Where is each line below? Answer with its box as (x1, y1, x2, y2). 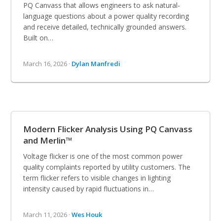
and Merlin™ (23, 134, 73, 146)
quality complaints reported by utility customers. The (23, 162, 191, 172)
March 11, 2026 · (23, 210, 72, 219)
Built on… (23, 33, 54, 42)
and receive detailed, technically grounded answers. (23, 22, 187, 32)
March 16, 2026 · (23, 59, 72, 68)
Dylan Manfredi (72, 59, 121, 68)
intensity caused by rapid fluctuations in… (23, 184, 154, 193)
